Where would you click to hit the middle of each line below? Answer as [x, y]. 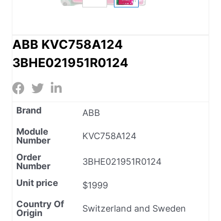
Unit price [37, 183]
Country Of [40, 204]
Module [32, 131]
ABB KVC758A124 [68, 44]
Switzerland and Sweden [134, 208]
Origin [29, 213]
